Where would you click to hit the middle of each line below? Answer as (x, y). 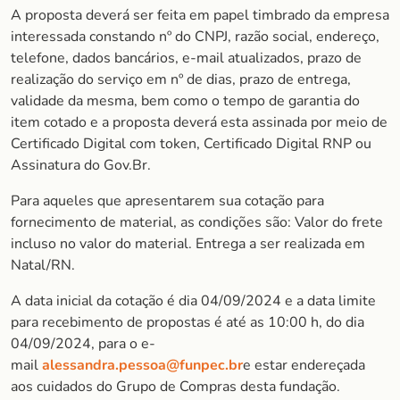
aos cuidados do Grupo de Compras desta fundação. (175, 387)
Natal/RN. (43, 265)
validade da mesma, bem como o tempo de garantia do (185, 101)
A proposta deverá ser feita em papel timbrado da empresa (200, 15)
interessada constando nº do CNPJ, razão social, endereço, (195, 37)
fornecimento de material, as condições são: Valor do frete (197, 222)
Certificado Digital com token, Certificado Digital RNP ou (191, 144)
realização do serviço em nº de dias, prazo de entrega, (181, 79)
